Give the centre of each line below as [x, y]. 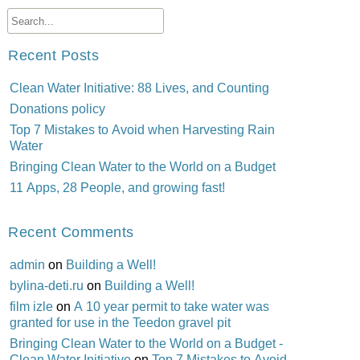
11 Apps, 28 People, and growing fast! [117, 187]
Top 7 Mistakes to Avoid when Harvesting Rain [142, 129]
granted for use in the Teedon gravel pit [120, 322]
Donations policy [57, 108]
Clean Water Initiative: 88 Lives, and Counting [139, 87]
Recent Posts [53, 55]
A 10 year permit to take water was [171, 306]
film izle [31, 306]
